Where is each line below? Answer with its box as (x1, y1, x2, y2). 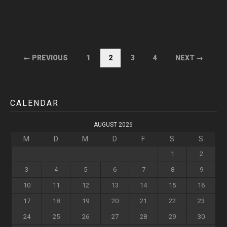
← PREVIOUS (23, 54, 68, 62)
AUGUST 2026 (94, 121, 133, 128)
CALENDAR (10, 98, 59, 108)
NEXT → (175, 54, 203, 62)
